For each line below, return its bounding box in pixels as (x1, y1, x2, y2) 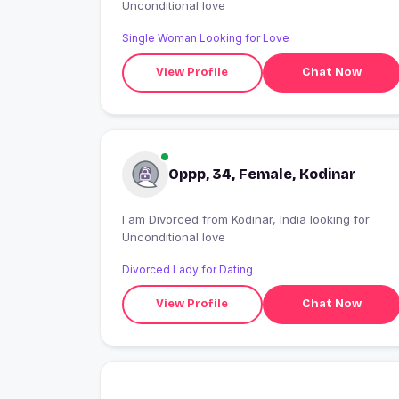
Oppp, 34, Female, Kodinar (168, 165, 356, 183)
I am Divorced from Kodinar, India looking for (122, 211, 202, 226)
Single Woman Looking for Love (122, 30, 289, 45)
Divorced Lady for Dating (122, 262, 253, 276)
